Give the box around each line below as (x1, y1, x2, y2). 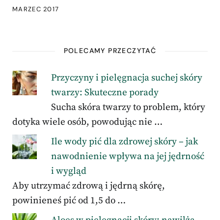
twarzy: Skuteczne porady (51, 87, 159, 99)
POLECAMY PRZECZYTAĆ (63, 46, 157, 55)
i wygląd (51, 165, 86, 177)
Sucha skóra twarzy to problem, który (51, 102, 205, 113)
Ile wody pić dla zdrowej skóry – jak (51, 136, 198, 148)
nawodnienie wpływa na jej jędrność (51, 151, 204, 163)
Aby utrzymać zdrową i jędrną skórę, (12, 180, 165, 192)
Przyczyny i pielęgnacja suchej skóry (51, 72, 202, 84)
